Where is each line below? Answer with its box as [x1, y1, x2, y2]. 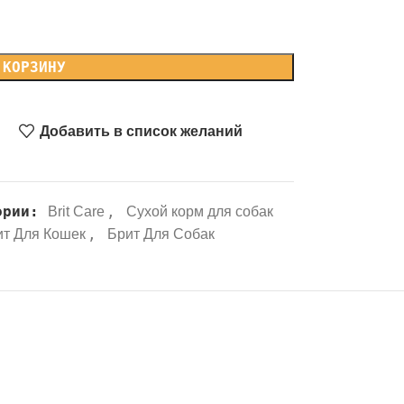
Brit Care [47, 204, 105, 219]
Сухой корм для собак [125, 204, 273, 219]
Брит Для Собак [106, 226, 215, 242]
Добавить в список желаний [40, 123, 243, 139]
